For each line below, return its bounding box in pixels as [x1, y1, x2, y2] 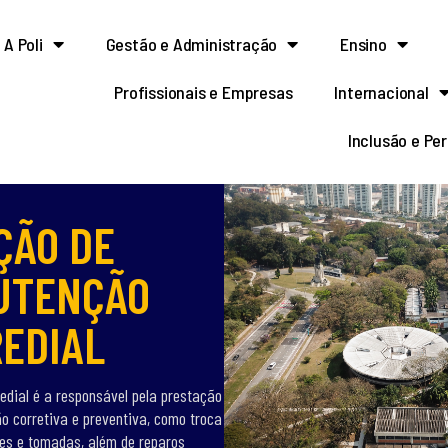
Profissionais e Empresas [114, 81, 293, 103]
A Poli [4, 33, 43, 55]
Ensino [340, 33, 387, 55]
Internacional [334, 81, 429, 103]
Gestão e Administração [105, 33, 278, 55]
